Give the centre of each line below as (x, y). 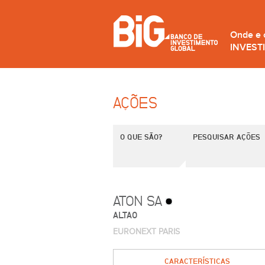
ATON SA (140, 201)
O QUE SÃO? (141, 137)
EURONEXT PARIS (146, 232)
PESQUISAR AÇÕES (227, 137)
